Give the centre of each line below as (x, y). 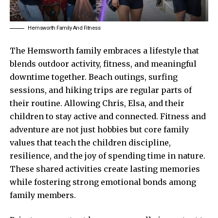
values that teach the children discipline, (90, 143)
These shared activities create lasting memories (105, 169)
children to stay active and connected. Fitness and (108, 117)
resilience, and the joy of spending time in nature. (108, 156)
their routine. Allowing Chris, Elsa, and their (97, 103)
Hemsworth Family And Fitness (64, 28)
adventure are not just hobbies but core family (99, 130)
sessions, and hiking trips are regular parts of (101, 90)
